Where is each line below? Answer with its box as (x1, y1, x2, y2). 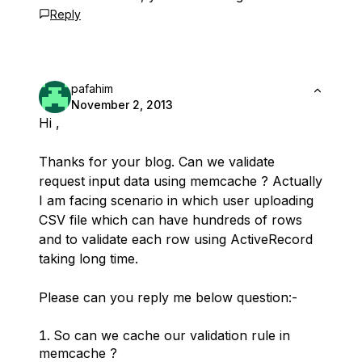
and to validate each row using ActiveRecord (39, 231, 313, 248)
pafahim (71, 82, 113, 96)
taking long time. (39, 250, 138, 267)
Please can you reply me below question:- (39, 289, 297, 306)
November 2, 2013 (71, 98, 173, 112)
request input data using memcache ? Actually (39, 173, 322, 190)
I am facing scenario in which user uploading (39, 192, 314, 209)
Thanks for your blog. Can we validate (39, 154, 275, 170)
